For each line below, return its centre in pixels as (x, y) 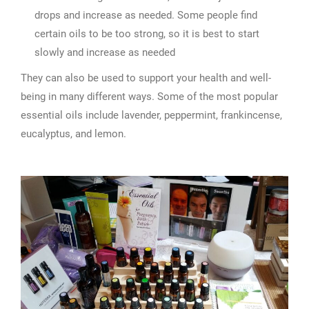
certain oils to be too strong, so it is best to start (147, 34)
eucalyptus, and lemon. (73, 134)
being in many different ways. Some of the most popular (149, 97)
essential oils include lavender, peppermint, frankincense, (151, 115)
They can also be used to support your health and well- (146, 78)
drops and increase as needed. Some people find (146, 15)
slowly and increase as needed (105, 52)
